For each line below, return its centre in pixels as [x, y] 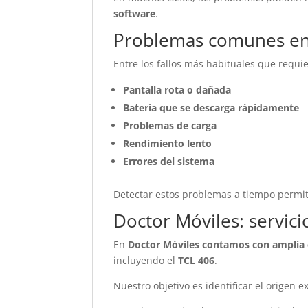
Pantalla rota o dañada [177, 90]
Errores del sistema [169, 161]
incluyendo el [146, 260]
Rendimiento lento [168, 143]
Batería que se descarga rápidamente [211, 108]
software [135, 13]
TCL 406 [197, 260]
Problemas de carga [170, 125]
